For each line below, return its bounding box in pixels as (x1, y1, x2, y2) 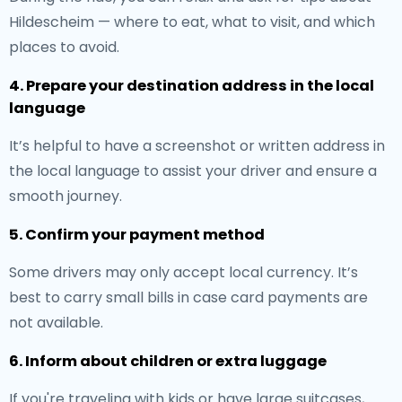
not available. (9, 312, 103, 333)
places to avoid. (9, 37, 119, 57)
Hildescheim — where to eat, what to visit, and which (9, 12, 375, 32)
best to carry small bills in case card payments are (9, 287, 368, 308)
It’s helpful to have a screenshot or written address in (9, 135, 385, 156)
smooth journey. (9, 186, 122, 206)
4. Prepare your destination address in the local (9, 75, 374, 96)
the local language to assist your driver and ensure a (9, 161, 377, 181)
